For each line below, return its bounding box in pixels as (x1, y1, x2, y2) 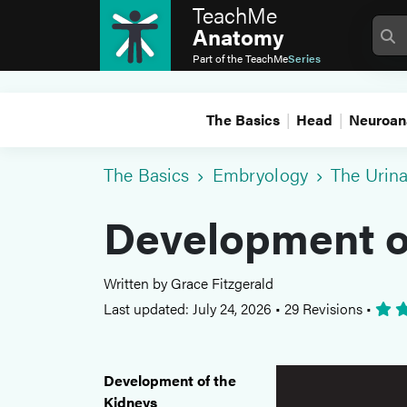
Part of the (193, 50, 245, 66)
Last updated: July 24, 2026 (104, 298, 275, 319)
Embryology (212, 161, 308, 187)
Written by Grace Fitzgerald (104, 273, 273, 293)
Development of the (104, 370, 236, 391)
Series (288, 50, 321, 66)
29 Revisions (281, 298, 366, 319)
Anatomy (193, 21, 283, 52)
